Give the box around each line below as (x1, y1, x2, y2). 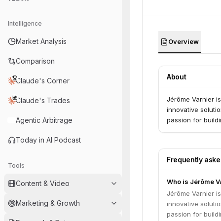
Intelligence (8, 20, 42, 27)
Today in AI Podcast (16, 136, 81, 144)
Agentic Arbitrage (16, 116, 73, 124)
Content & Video (16, 179, 70, 187)
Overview (168, 37, 199, 45)
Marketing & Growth (16, 199, 80, 207)
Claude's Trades (16, 96, 70, 105)
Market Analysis (16, 37, 67, 45)
